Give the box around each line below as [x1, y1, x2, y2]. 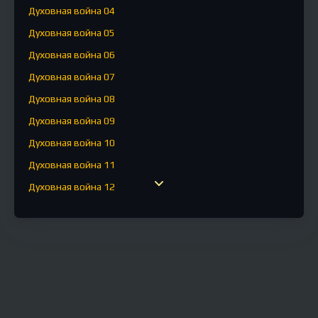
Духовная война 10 [28, 137, 115, 148]
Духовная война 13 [28, 203, 115, 214]
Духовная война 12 [28, 181, 115, 192]
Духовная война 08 [28, 93, 115, 104]
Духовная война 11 [28, 159, 115, 170]
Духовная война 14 [28, 225, 115, 236]
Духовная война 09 [28, 115, 115, 126]
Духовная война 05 [28, 27, 115, 38]
